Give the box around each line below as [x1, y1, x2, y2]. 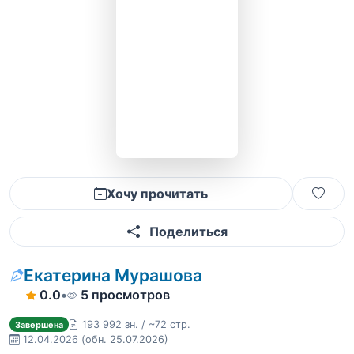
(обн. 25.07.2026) [81, 333, 168, 345]
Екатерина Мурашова [24, 265, 202, 285]
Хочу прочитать [107, 186, 208, 201]
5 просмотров [80, 287, 170, 303]
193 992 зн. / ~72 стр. [81, 318, 190, 330]
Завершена [14, 318, 63, 330]
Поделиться [145, 224, 228, 239]
